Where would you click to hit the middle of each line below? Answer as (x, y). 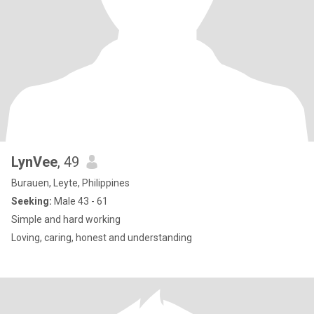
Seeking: (32, 201)
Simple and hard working (66, 219)
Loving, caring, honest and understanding (102, 238)
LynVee (34, 162)
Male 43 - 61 (80, 201)
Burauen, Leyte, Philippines (70, 183)
